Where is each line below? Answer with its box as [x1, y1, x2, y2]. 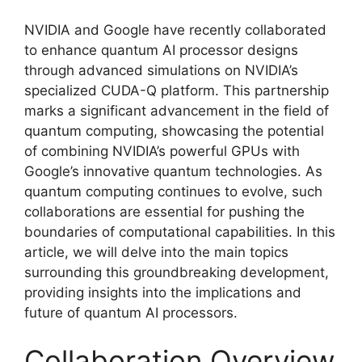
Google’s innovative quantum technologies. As [24, 162, 322, 179]
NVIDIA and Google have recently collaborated [24, 21, 326, 38]
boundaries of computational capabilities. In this [24, 223, 335, 240]
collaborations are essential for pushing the [24, 203, 305, 220]
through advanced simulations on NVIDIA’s [24, 61, 298, 78]
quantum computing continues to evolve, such [24, 183, 322, 200]
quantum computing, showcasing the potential [24, 122, 324, 139]
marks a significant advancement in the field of [24, 102, 329, 119]
